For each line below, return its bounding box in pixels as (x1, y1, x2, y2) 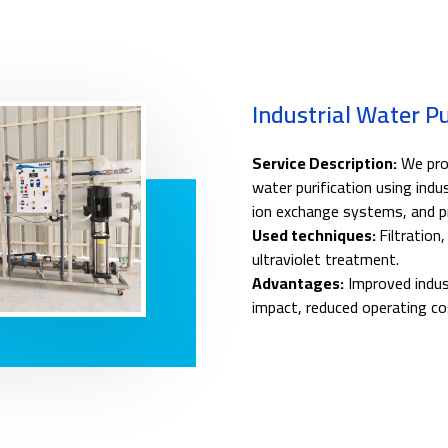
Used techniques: (251, 220, 379, 251)
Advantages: (251, 268, 344, 299)
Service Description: (251, 148, 397, 179)
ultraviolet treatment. (251, 244, 399, 275)
